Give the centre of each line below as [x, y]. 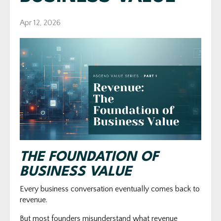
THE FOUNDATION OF [89, 157]
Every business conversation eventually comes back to [110, 189]
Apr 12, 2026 [40, 22]
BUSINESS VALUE [76, 172]
